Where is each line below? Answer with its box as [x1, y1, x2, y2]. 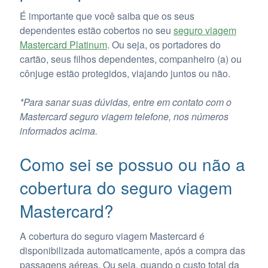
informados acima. [19, 124, 98, 138]
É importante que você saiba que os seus [19, 9, 194, 23]
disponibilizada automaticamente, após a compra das [19, 243, 245, 257]
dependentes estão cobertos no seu [19, 23, 173, 38]
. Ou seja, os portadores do [106, 38, 221, 52]
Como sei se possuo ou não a [19, 152, 245, 176]
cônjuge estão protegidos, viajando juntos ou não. [19, 66, 230, 81]
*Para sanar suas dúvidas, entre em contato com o [19, 95, 232, 109]
